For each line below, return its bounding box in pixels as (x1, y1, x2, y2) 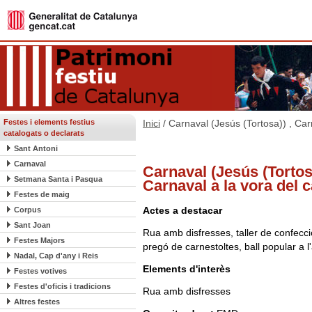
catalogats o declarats (3, 129, 84, 137)
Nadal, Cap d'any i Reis (14, 251, 98, 260)
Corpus (14, 205, 41, 214)
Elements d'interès (143, 263, 231, 274)
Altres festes (14, 297, 60, 306)
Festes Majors (14, 236, 65, 244)
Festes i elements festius (3, 118, 95, 126)
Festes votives (14, 267, 67, 275)
